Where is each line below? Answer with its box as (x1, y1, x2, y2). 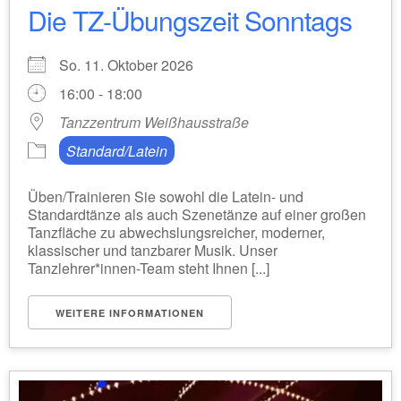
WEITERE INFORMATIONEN (55, 306, 204, 320)
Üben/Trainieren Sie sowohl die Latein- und (28, 186, 303, 207)
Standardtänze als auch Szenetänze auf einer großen (28, 204, 366, 225)
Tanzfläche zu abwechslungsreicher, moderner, (28, 222, 325, 243)
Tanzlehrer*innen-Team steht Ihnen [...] (28, 258, 269, 278)
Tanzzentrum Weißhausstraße (59, 112, 249, 132)
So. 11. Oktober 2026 (59, 55, 208, 75)
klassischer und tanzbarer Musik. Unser (28, 240, 277, 260)
